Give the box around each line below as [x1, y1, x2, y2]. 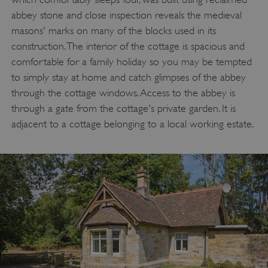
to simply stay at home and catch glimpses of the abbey [11, 71, 246, 83]
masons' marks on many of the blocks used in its [11, 24, 216, 36]
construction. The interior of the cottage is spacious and [11, 39, 245, 52]
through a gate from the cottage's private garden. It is [11, 102, 236, 114]
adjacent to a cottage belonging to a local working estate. [11, 117, 254, 130]
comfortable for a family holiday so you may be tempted [11, 55, 252, 68]
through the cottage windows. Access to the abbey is [11, 86, 235, 99]
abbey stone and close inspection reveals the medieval [11, 8, 242, 21]
